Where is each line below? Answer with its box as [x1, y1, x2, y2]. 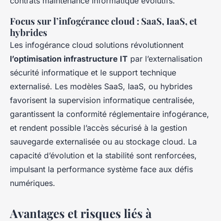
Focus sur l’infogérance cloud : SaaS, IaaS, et [10, 15, 197, 28]
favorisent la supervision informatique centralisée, [10, 95, 195, 106]
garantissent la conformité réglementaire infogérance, [10, 109, 209, 119]
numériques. [10, 178, 55, 188]
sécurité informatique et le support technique [10, 68, 176, 78]
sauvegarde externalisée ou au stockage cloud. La [10, 137, 197, 147]
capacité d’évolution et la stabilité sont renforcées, [10, 150, 197, 161]
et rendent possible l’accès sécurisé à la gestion [10, 123, 187, 133]
